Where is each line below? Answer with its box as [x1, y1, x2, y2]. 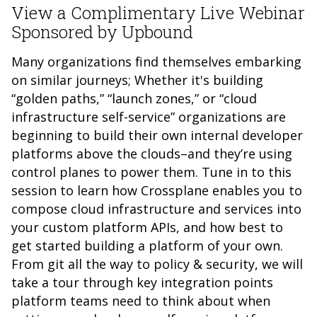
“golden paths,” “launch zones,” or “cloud [11, 90, 257, 107]
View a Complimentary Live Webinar [11, 1, 305, 24]
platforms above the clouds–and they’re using [11, 145, 292, 162]
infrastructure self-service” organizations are [11, 108, 286, 125]
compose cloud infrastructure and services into [11, 200, 301, 217]
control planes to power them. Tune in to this [11, 163, 292, 180]
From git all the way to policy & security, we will [11, 255, 303, 272]
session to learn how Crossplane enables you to [11, 182, 302, 199]
